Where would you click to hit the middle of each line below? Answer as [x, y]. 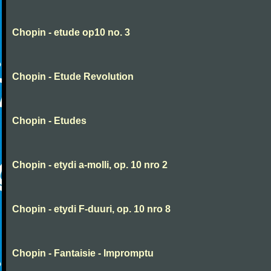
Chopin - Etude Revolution [73, 77]
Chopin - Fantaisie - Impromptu [83, 253]
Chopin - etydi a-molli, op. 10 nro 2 [90, 165]
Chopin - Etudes [49, 121]
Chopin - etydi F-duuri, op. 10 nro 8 [91, 209]
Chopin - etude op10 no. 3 [71, 32]
